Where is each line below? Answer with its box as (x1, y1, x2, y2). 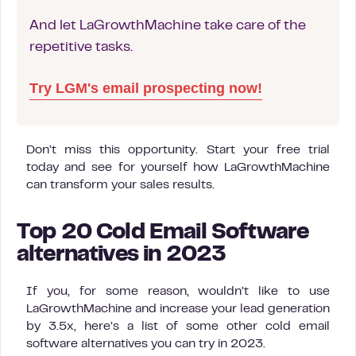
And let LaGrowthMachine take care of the (29, 19, 306, 33)
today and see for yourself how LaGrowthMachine (26, 161, 330, 173)
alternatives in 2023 (17, 245, 226, 265)
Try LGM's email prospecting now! (29, 79, 262, 96)
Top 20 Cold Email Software (17, 222, 309, 243)
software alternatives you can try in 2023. (26, 338, 265, 350)
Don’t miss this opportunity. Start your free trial (26, 144, 330, 156)
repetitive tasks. (29, 41, 133, 54)
